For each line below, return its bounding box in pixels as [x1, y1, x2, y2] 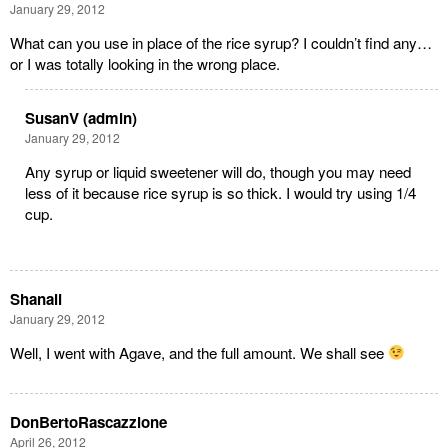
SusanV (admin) [25, 107, 137, 130]
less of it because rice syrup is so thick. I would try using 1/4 [25, 182, 416, 204]
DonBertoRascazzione [10, 411, 167, 434]
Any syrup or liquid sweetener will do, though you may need [25, 161, 411, 183]
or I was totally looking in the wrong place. [10, 53, 280, 75]
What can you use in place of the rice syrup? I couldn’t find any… [10, 32, 432, 54]
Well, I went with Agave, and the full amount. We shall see [10, 341, 388, 363]
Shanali [10, 287, 62, 310]
